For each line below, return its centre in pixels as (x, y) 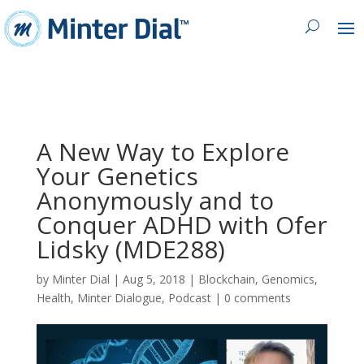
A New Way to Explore (162, 151)
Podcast (189, 297)
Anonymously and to (155, 200)
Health (53, 297)
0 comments (257, 297)
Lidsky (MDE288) (130, 249)
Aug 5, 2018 (154, 279)
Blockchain (226, 279)
